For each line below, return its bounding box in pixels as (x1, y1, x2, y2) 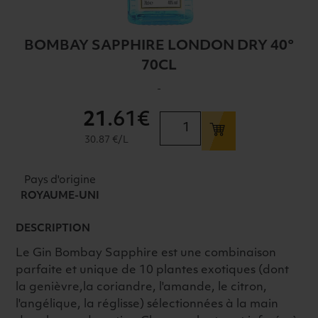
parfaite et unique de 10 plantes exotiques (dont (16, 264, 290, 276)
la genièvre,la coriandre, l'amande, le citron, (16, 281, 268, 293)
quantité (158, 113, 207, 125)
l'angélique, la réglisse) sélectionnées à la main (16, 298, 279, 310)
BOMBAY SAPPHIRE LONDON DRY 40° (24, 40, 294, 53)
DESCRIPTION (16, 224, 91, 235)
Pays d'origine (24, 175, 97, 186)
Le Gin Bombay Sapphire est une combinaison (16, 247, 277, 259)
